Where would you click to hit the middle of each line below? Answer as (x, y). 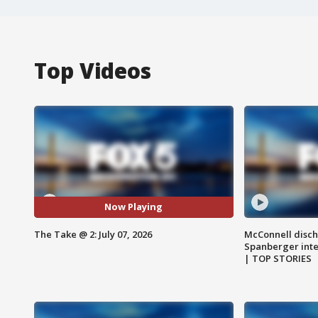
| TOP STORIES (278, 258)
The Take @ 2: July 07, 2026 (93, 234)
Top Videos (93, 70)
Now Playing (134, 207)
